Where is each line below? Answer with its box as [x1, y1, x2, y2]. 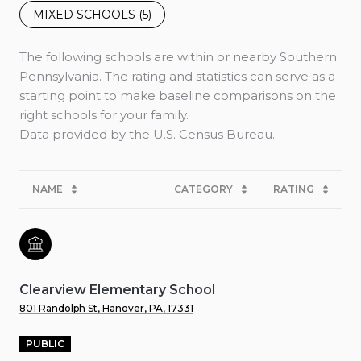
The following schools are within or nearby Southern [19, 49, 337, 65]
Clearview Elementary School [19, 282, 215, 298]
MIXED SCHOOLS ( [33, 7, 143, 23]
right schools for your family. [19, 107, 189, 123]
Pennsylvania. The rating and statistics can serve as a [19, 68, 335, 85]
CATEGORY [174, 183, 233, 196]
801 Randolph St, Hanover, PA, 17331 [19, 302, 193, 315]
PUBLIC [26, 338, 64, 351]
